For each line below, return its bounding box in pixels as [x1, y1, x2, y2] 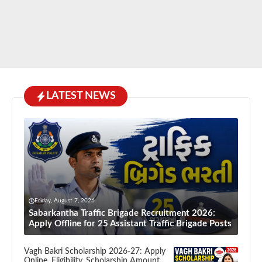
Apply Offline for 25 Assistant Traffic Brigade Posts [29, 219, 232, 229]
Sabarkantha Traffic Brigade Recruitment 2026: [29, 209, 215, 218]
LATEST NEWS [46, 91, 116, 102]
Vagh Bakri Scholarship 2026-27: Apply [24, 247, 166, 256]
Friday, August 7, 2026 [35, 198, 95, 204]
